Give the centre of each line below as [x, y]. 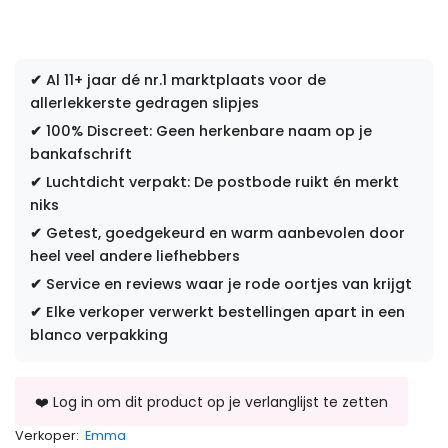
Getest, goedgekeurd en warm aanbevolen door [223, 232]
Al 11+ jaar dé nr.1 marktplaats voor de [184, 79]
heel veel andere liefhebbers [135, 255]
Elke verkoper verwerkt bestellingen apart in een [223, 311]
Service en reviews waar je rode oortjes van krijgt [227, 283]
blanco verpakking [99, 334]
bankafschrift [81, 153]
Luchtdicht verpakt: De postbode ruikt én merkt [220, 181]
